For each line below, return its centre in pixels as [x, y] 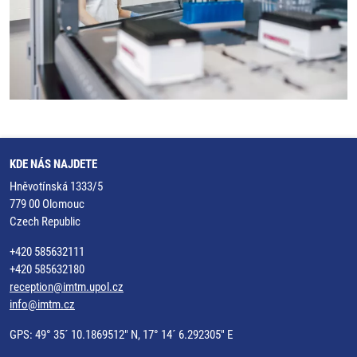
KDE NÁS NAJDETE [53, 164]
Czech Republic [45, 222]
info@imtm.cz [42, 304]
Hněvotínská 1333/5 [56, 186]
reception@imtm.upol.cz [67, 287]
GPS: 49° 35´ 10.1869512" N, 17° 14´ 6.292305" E [121, 335]
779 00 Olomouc [47, 204]
